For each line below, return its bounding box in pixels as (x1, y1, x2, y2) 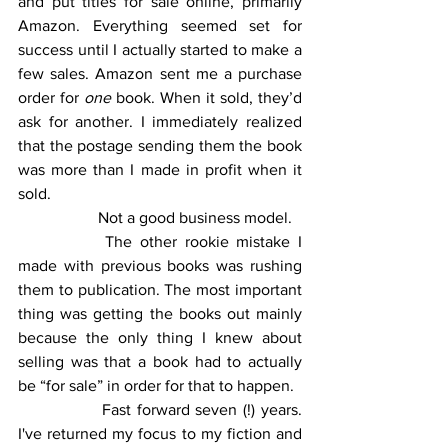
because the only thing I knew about (18, 329, 302, 347)
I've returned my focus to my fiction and (18, 425, 302, 443)
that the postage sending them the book (18, 137, 302, 155)
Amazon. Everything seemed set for (18, 17, 302, 35)
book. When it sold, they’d (111, 89, 302, 107)
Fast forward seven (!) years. (18, 401, 102, 419)
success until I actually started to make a (18, 41, 302, 59)
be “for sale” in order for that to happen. (18, 377, 302, 395)
